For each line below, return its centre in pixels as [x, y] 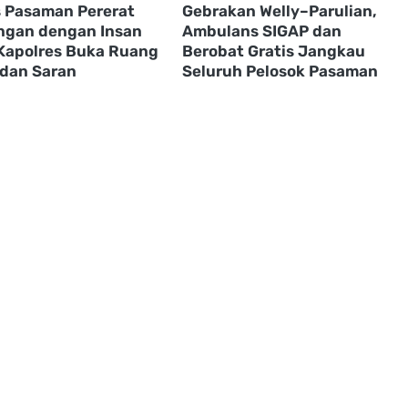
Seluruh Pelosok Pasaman [280, 71]
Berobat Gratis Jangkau [273, 51]
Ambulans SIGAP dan [261, 31]
